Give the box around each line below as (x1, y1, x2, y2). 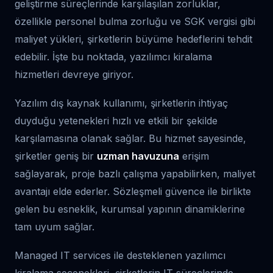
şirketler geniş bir (15, 150, 97, 162)
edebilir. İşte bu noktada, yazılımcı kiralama (15, 51, 212, 63)
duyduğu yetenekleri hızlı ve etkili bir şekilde (15, 115, 218, 127)
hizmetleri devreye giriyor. (15, 68, 133, 80)
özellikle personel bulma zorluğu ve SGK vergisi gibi (15, 15, 255, 27)
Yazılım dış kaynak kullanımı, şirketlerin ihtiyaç (15, 97, 228, 109)
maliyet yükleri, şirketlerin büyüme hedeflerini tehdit (15, 33, 252, 45)
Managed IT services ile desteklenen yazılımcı (15, 249, 225, 261)
